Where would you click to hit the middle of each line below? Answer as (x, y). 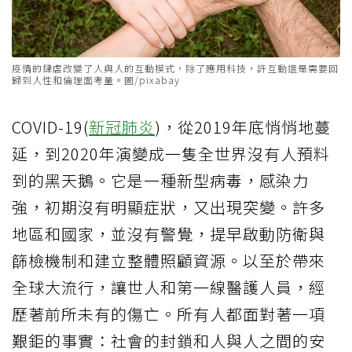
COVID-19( (50, 127)
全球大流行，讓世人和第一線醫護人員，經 (169, 288)
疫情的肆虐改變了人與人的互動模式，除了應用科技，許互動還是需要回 (175, 68)
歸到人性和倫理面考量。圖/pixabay (96, 80)
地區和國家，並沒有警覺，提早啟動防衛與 (169, 234)
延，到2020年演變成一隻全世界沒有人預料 (171, 154)
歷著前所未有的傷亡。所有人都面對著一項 (169, 314)
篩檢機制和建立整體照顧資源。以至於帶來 (169, 261)
